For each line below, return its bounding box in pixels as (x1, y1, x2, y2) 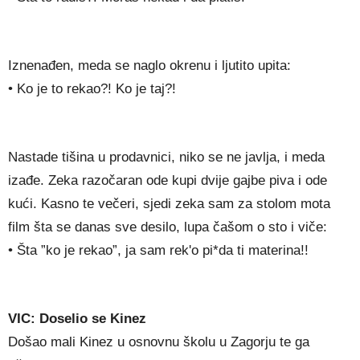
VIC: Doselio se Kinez (8, 311, 146, 327)
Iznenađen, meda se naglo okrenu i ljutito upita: (8, 58, 291, 74)
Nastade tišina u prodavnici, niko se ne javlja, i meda (8, 149, 325, 166)
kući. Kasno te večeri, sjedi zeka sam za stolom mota (8, 196, 330, 212)
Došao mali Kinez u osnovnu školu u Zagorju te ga (8, 334, 309, 350)
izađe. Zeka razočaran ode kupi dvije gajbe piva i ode (8, 173, 327, 189)
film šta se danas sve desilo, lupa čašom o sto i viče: (8, 219, 327, 235)
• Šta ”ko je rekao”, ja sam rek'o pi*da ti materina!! (8, 243, 309, 259)
